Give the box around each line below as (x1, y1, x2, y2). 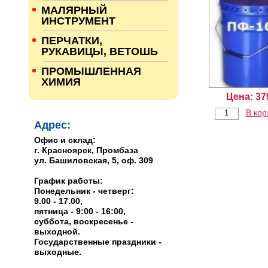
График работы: (34, 176, 103, 185)
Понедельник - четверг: (34, 186, 134, 196)
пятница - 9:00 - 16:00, (34, 206, 126, 216)
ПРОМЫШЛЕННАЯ (41, 65, 141, 77)
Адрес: (34, 119, 71, 131)
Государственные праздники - (34, 237, 162, 246)
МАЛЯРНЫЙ (41, 4, 107, 16)
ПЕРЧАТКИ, (41, 35, 102, 47)
